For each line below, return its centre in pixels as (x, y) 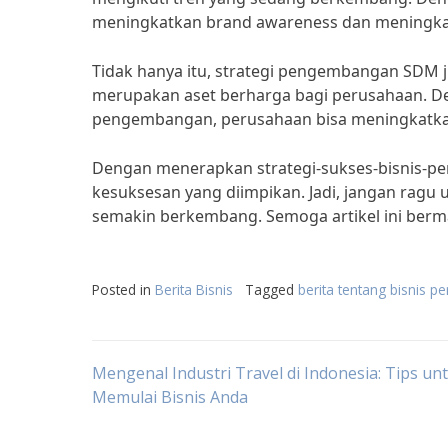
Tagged (271, 289)
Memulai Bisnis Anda (170, 397)
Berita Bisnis (194, 289)
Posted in (123, 289)
